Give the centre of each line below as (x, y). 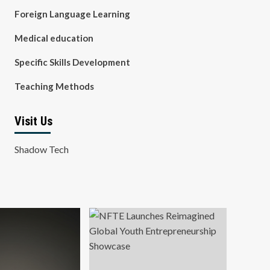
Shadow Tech (41, 149)
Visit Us (33, 121)
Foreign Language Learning (72, 14)
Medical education (54, 38)
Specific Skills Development (72, 62)
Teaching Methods (54, 86)
